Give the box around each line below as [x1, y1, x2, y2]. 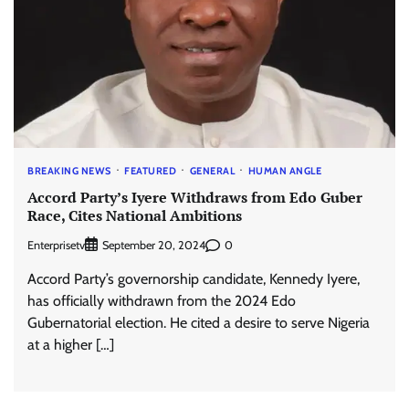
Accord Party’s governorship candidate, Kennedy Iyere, [27, 270, 360, 288]
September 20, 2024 [102, 238, 205, 253]
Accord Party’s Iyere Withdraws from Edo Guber [27, 186, 362, 207]
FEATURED [124, 164, 176, 178]
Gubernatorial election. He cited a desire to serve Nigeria [27, 314, 370, 332]
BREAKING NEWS [27, 164, 111, 178]
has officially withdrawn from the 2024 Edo [27, 292, 296, 310]
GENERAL [189, 164, 235, 178]
